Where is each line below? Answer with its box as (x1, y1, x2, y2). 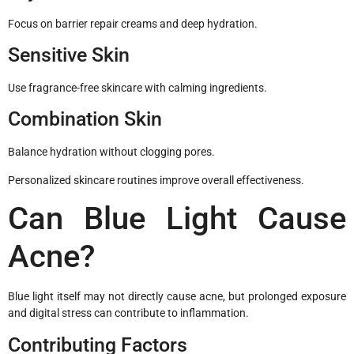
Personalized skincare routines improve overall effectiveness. (8, 173, 304, 186)
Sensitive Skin (8, 43, 130, 67)
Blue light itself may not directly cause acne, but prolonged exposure (8, 290, 346, 303)
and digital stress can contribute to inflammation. (8, 307, 249, 320)
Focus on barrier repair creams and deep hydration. (8, 17, 258, 30)
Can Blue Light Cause (8, 200, 346, 238)
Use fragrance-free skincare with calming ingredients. (8, 81, 267, 95)
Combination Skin (8, 107, 162, 131)
